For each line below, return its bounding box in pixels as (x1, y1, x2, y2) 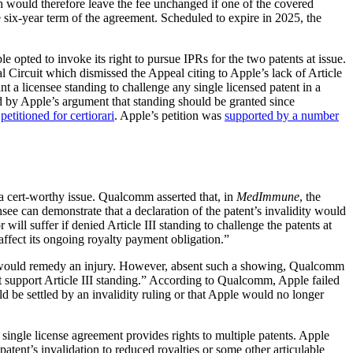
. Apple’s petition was (114, 109, 225, 123)
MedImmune (236, 190, 299, 204)
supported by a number (225, 109, 339, 123)
